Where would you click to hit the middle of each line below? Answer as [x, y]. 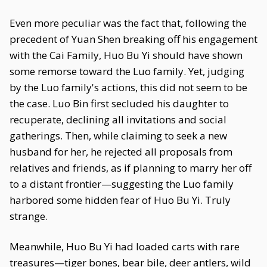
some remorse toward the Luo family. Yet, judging [127, 71]
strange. [29, 216]
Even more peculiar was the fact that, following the [128, 23]
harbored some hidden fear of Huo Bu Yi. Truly [120, 200]
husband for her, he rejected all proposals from [121, 152]
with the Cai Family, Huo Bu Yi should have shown [126, 55]
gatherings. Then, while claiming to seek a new [118, 136]
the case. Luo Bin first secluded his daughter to [119, 103]
